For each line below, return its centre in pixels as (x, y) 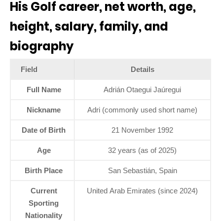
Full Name (44, 89)
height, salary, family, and (89, 26)
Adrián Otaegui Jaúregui (142, 89)
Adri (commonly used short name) (142, 110)
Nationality (44, 215)
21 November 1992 (142, 130)
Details (142, 69)
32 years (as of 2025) (142, 150)
